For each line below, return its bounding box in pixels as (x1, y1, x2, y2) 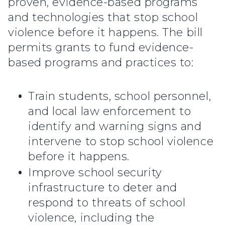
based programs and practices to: (8, 56, 194, 70)
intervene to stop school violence (28, 135, 214, 149)
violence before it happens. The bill (8, 26, 203, 40)
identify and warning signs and (28, 120, 202, 134)
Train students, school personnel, (28, 89, 211, 103)
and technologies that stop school (8, 11, 198, 25)
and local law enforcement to (28, 104, 191, 119)
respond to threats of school (28, 196, 186, 210)
